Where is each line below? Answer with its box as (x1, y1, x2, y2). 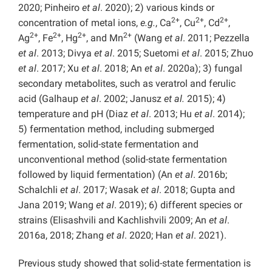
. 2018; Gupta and (159, 184, 235, 196)
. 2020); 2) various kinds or (100, 2, 214, 14)
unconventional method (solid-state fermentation (18, 154, 227, 166)
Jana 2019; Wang (18, 199, 96, 211)
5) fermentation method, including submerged (18, 123, 214, 135)
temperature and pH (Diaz (18, 108, 131, 120)
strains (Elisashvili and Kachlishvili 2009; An (18, 214, 209, 226)
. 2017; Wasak (78, 184, 141, 196)
